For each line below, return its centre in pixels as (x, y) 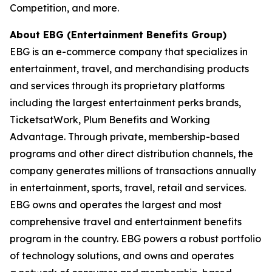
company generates (58, 171)
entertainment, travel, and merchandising (108, 69)
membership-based (194, 137)
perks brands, (209, 103)
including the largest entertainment (94, 103)
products (228, 69)
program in (37, 239)
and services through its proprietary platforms (117, 86)
